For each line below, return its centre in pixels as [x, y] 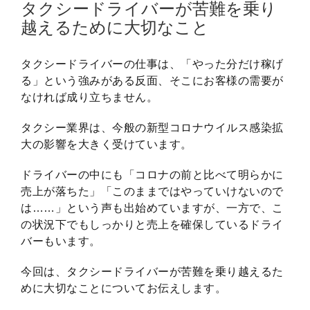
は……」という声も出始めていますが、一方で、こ [152, 208]
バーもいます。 [61, 241]
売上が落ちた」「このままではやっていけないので [152, 192]
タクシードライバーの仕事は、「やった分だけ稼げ [152, 64]
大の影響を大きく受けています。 [107, 145]
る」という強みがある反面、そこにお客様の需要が [152, 81]
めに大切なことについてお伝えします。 [124, 289]
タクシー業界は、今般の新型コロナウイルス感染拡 [152, 128]
